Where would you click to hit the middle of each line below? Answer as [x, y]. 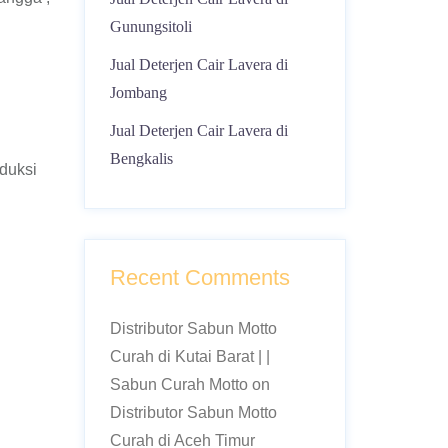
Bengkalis [141, 158]
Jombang [138, 92]
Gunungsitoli [150, 26]
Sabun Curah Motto [178, 384]
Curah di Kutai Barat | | [189, 356]
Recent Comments [199, 277]
